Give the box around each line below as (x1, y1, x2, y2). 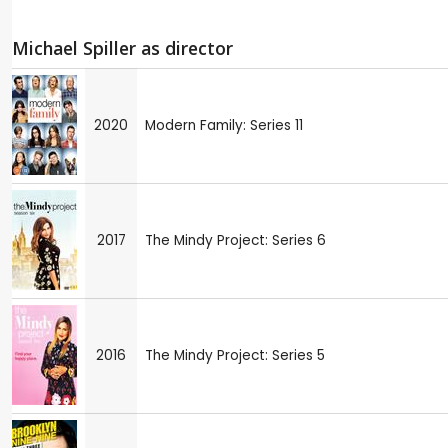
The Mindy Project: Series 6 (145, 230, 326, 250)
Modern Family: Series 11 (145, 115, 303, 135)
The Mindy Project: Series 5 (145, 345, 325, 365)
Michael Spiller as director (12, 36, 233, 61)
